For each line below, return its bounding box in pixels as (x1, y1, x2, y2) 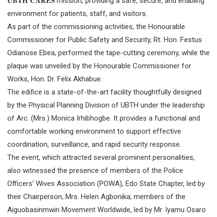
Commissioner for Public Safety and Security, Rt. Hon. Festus (7, 35, 202, 45)
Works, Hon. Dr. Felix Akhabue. (7, 75, 102, 84)
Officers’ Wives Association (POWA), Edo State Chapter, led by (7, 179, 205, 188)
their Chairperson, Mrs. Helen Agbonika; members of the (7, 192, 186, 201)
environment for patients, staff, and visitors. (7, 9, 147, 18)
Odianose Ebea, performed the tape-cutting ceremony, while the (7, 48, 210, 58)
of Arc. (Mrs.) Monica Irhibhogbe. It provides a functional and (7, 114, 200, 123)
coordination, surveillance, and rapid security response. (7, 140, 181, 149)
